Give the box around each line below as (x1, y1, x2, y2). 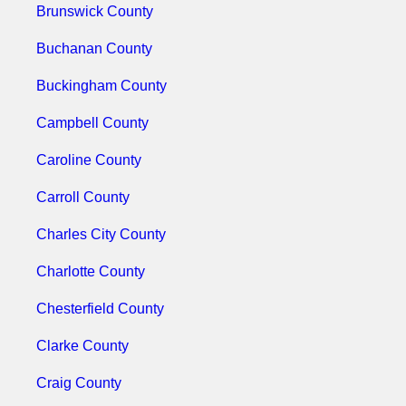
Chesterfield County (36, 301, 164, 316)
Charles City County (36, 227, 166, 242)
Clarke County (36, 338, 129, 353)
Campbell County (36, 115, 149, 130)
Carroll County (36, 189, 130, 205)
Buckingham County (36, 78, 167, 93)
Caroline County (36, 152, 141, 168)
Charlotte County (36, 264, 145, 279)
